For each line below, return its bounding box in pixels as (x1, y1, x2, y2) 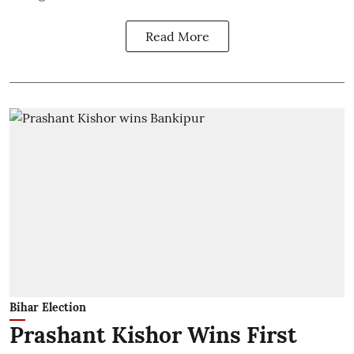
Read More (145, 28, 209, 44)
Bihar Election (9, 299, 86, 314)
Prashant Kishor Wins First (9, 320, 297, 349)
